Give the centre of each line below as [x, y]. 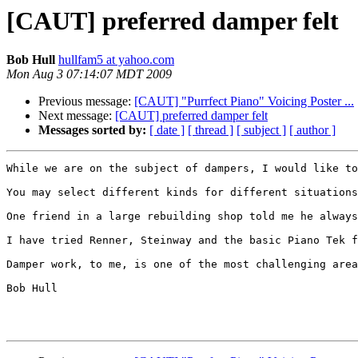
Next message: [77, 116]
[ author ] [312, 130]
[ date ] [167, 130]
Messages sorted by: [92, 130]
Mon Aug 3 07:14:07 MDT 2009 [89, 74]
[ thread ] [211, 130]
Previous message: [86, 101]
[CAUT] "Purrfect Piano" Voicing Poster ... [244, 101]
